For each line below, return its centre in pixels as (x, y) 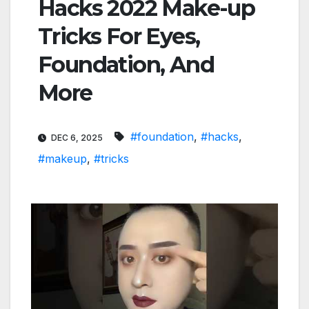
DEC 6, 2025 (77, 138)
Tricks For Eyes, (119, 37)
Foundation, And (126, 65)
